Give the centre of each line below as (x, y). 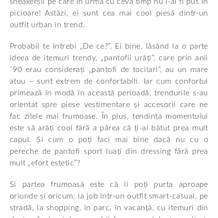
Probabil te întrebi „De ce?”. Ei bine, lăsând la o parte (109, 46)
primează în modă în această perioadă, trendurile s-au (109, 93)
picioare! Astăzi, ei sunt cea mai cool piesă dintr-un (109, 13)
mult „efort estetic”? (46, 163)
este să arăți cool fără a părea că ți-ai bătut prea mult (109, 128)
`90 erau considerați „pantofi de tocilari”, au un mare (109, 70)
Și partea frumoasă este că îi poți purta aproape (109, 184)
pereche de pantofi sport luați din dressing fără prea (109, 151)
